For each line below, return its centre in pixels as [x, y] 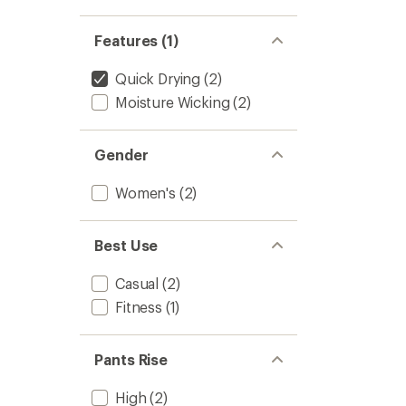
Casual [137, 283]
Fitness [139, 307]
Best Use [126, 245]
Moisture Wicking [173, 102]
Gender [121, 155]
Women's [145, 193]
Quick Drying [158, 78]
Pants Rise [131, 359]
